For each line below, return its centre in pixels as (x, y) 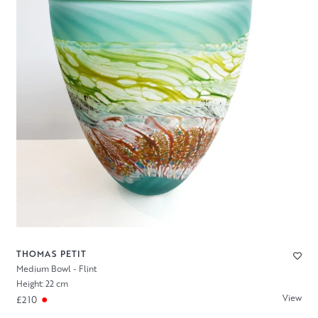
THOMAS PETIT (51, 253)
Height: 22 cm (42, 283)
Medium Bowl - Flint (56, 268)
